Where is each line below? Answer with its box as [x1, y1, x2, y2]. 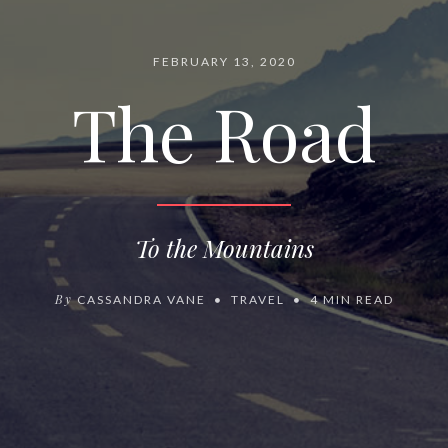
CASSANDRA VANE [76, 292, 206, 307]
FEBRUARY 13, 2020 [152, 54, 296, 69]
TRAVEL [230, 292, 285, 307]
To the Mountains [134, 232, 314, 264]
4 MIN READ [305, 292, 394, 307]
